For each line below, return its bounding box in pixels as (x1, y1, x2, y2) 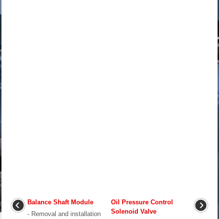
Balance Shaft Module (27, 198, 93, 206)
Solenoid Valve (111, 208, 156, 216)
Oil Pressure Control (111, 198, 173, 206)
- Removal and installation (27, 210, 105, 218)
